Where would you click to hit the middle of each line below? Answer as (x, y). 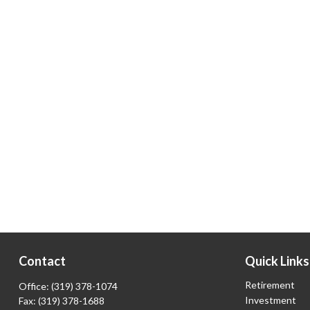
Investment (271, 300)
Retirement (270, 285)
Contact (42, 261)
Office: (35, 286)
